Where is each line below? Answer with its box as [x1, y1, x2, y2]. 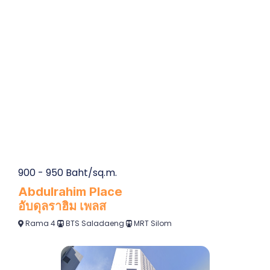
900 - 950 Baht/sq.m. [18, 166, 117, 180]
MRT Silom [134, 218, 172, 229]
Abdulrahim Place [18, 184, 122, 199]
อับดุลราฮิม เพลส [18, 199, 106, 214]
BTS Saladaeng [65, 218, 124, 229]
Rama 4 [25, 218, 55, 229]
